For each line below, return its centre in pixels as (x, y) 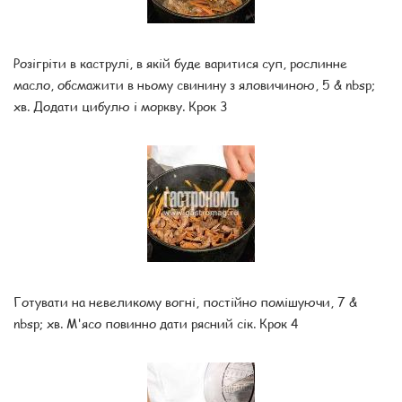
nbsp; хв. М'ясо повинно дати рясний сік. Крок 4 (156, 323)
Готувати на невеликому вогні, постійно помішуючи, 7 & (185, 301)
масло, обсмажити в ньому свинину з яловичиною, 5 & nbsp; (194, 84)
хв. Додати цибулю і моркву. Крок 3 (121, 105)
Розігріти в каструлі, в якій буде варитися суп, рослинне (180, 62)
